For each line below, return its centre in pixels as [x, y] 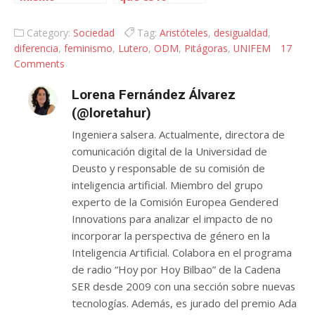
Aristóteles [184, 33]
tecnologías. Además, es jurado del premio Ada [184, 303]
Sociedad [94, 33]
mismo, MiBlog [159, 12]
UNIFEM [252, 48]
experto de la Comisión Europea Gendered [175, 202]
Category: [49, 33]
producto [45, 12]
